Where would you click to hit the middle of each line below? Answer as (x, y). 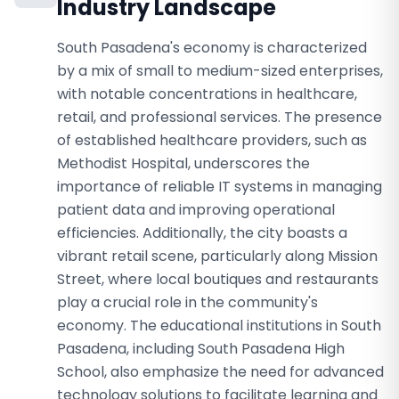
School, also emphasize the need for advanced (220, 372)
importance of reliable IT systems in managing (220, 187)
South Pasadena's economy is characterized (212, 48)
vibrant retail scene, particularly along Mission (217, 256)
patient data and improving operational (196, 210)
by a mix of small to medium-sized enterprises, (220, 71)
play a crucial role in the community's (187, 302)
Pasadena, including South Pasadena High (201, 349)
